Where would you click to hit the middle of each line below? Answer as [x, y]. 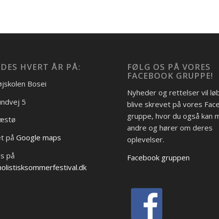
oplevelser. [146, 139]
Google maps [38, 138]
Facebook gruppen [159, 157]
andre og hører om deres [170, 127]
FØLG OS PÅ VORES [169, 67]
